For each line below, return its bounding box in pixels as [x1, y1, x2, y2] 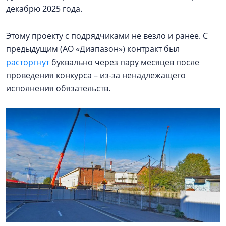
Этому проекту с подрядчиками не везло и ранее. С [6, 30, 208, 41]
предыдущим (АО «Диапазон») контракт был [6, 43, 180, 54]
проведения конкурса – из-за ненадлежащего [6, 69, 186, 81]
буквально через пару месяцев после [49, 56, 199, 68]
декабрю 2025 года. [6, 3, 82, 14]
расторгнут [6, 56, 49, 68]
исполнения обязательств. [6, 82, 115, 94]
